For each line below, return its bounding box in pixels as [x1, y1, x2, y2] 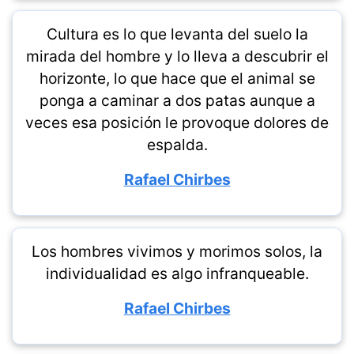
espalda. [146, 135, 208, 154]
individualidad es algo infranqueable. [45, 264, 309, 283]
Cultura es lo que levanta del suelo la [46, 24, 308, 43]
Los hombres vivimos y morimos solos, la [32, 242, 322, 261]
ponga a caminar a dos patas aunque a [39, 91, 315, 110]
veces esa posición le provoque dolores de [25, 113, 329, 132]
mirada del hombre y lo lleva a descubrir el [25, 47, 329, 66]
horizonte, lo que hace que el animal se [39, 69, 315, 88]
